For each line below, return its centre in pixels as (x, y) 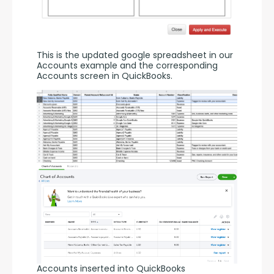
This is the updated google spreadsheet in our (135, 55)
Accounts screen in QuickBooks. (105, 76)
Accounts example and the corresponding (127, 66)
